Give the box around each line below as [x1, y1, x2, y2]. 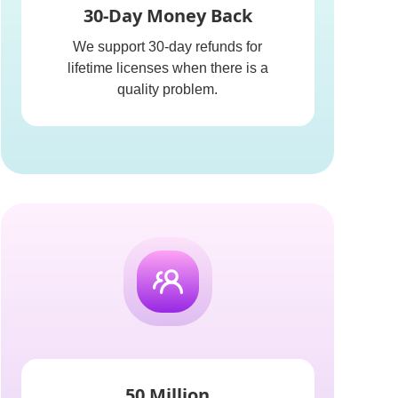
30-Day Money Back [83, 4, 252, 28]
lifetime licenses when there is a [67, 60, 268, 76]
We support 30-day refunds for [73, 39, 262, 54]
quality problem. [117, 82, 218, 97]
